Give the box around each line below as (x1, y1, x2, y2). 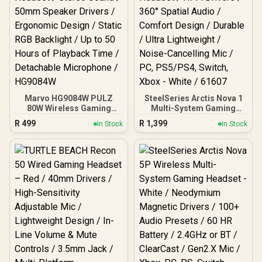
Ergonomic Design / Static (18, 133, 120, 143)
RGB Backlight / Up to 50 (22, 143, 115, 153)
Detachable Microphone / (20, 163, 118, 173)
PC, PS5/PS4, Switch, (152, 163, 235, 173)
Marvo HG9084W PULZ (25, 94, 113, 103)
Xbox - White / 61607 (154, 173, 232, 182)
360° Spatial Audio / (156, 123, 231, 133)
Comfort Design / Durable (143, 133, 243, 143)
